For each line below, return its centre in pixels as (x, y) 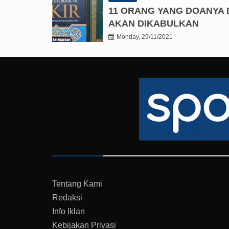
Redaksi (67, 198)
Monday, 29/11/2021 (145, 37)
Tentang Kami (77, 184)
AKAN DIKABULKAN (154, 24)
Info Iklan (68, 212)
